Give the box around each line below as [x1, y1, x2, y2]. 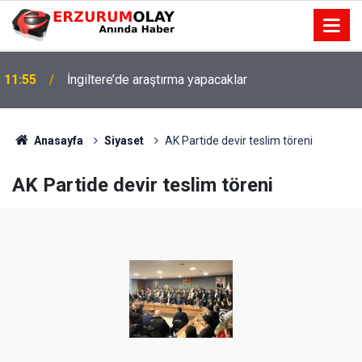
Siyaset [103, 134, 144, 147]
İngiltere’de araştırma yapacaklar [67, 72, 247, 87]
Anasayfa [31, 134, 83, 147]
